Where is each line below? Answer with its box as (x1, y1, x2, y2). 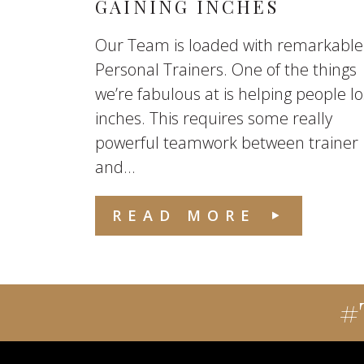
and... (95, 156, 136, 178)
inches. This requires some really (95, 107, 332, 129)
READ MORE (112, 206, 256, 225)
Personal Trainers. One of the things (95, 58, 357, 80)
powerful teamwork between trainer (95, 132, 358, 154)
